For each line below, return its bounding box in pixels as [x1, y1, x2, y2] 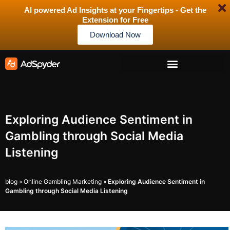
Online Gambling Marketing [24, 178, 102, 185]
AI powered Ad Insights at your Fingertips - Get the [24, 6, 206, 14]
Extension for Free [82, 15, 148, 24]
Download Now [89, 30, 141, 39]
